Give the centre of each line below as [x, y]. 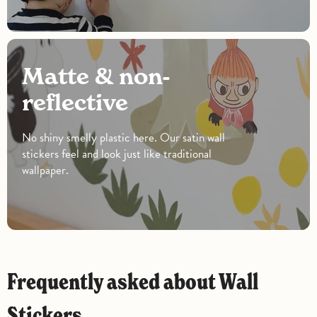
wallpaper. [46, 171]
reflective [75, 103]
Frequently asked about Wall [12, 282]
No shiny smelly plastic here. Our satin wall [124, 138]
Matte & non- [34, 76]
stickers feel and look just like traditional [117, 154]
